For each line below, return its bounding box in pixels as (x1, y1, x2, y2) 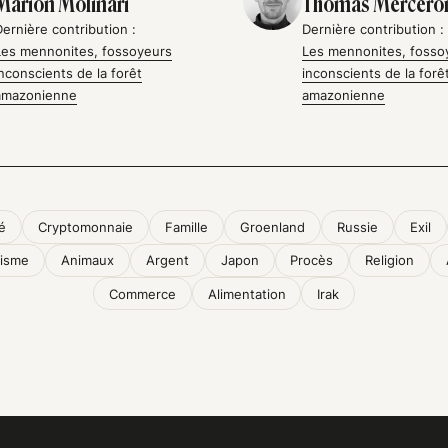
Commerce (108, 285, 176, 302)
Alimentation (207, 285, 286, 302)
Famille (165, 219, 209, 236)
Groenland (240, 219, 305, 236)
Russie (336, 219, 378, 236)
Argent (145, 252, 189, 269)
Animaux (60, 252, 114, 269)
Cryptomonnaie (38, 219, 134, 236)
